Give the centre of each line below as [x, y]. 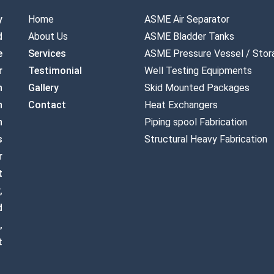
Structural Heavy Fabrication [206, 139]
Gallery [43, 88]
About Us [48, 37]
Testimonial [55, 71]
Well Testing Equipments [198, 71]
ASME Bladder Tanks [189, 37]
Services [47, 54]
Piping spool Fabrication [196, 122]
